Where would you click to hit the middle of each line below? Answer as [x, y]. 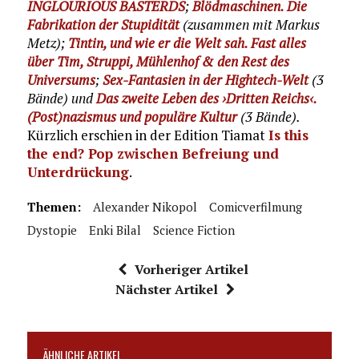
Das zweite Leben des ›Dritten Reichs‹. [206, 98]
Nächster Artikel [167, 289]
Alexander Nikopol [145, 206]
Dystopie [52, 230]
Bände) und [61, 98]
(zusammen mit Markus [249, 24]
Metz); [47, 42]
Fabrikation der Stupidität [103, 24]
